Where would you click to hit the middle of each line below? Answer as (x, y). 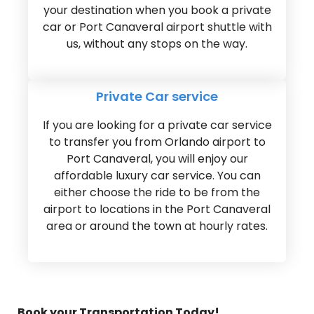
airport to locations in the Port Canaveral (157, 210)
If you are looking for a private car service (157, 125)
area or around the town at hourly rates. (157, 226)
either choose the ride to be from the (157, 193)
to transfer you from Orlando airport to (157, 142)
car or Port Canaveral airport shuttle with (157, 27)
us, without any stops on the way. (157, 44)
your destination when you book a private (157, 11)
